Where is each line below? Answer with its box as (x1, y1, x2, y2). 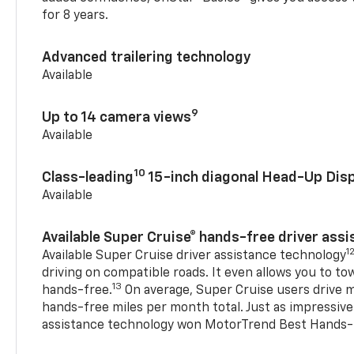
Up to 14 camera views (42, 110, 192, 125)
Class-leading (42, 170, 134, 185)
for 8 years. (42, 9, 109, 22)
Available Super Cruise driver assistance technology (42, 249, 347, 262)
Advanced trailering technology (42, 50, 252, 65)
